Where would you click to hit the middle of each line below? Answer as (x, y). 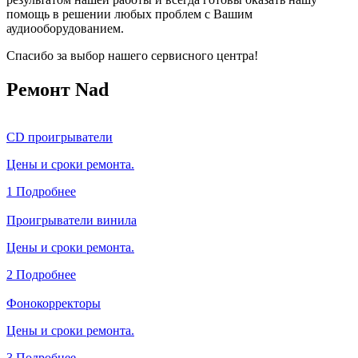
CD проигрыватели (60, 137)
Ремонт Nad (58, 89)
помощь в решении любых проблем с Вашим (129, 14)
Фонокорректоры (54, 304)
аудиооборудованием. (65, 28)
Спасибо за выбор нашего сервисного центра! (132, 55)
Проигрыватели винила (72, 221)
